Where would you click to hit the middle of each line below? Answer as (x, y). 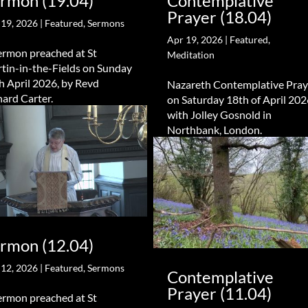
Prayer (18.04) (219, 16)
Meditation (190, 54)
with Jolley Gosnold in (219, 114)
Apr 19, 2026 (195, 39)
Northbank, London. (214, 129)
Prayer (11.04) (219, 294)
